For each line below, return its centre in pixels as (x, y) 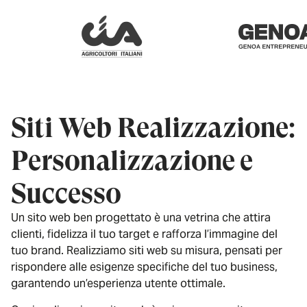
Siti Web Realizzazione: (153, 128)
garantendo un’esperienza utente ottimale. (118, 284)
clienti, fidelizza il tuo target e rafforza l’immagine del (144, 234)
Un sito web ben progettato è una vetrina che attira (141, 218)
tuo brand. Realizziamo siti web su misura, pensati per (147, 251)
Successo (66, 194)
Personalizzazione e (132, 161)
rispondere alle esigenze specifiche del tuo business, (144, 267)
